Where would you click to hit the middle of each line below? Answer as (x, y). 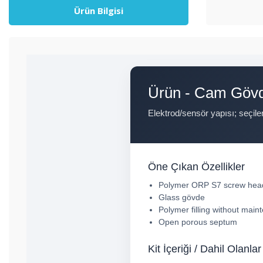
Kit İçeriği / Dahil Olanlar (205, 249)
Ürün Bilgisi (99, 11)
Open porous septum (198, 222)
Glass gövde (182, 197)
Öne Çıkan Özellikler (196, 167)
